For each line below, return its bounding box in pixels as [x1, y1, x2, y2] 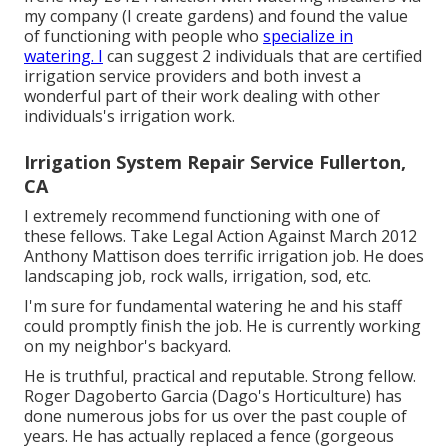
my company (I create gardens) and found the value [24, 5, 408, 28]
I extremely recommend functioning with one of [24, 205, 380, 228]
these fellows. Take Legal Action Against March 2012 [24, 225, 417, 248]
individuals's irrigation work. [24, 105, 235, 128]
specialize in [263, 25, 353, 48]
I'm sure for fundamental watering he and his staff [24, 295, 402, 318]
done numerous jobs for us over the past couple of [24, 405, 407, 428]
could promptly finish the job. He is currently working [24, 315, 421, 338]
